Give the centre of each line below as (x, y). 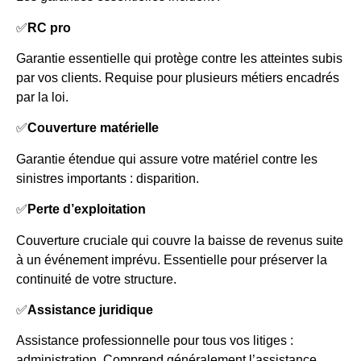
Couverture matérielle (93, 128)
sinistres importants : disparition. (108, 178)
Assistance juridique (90, 310)
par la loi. (42, 98)
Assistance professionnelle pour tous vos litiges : (155, 341)
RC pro (49, 27)
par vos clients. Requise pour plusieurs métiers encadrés (178, 78)
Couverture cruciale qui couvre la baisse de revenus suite (180, 240)
